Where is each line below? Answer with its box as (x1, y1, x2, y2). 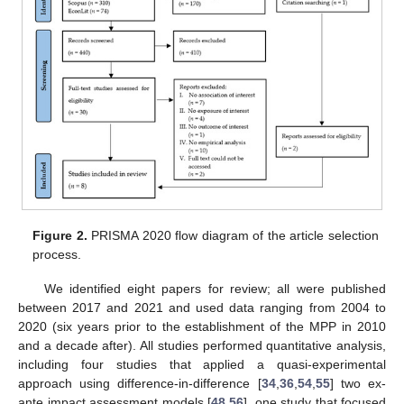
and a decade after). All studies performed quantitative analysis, (18, 337, 386, 353)
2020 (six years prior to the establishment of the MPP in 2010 (18, 318, 386, 334)
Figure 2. (32, 227, 87, 243)
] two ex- (329, 375, 387, 390)
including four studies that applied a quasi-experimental (18, 356, 386, 372)
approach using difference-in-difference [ (18, 375, 262, 390)
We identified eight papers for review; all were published (43, 280, 386, 296)
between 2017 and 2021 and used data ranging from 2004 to (18, 299, 386, 315)
